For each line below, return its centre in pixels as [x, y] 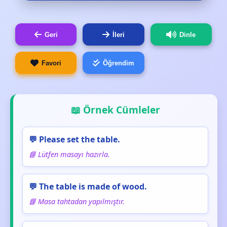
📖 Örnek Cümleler [115, 110]
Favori [52, 63]
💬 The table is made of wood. [88, 186]
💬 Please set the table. [74, 139]
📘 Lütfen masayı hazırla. [69, 154]
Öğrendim [118, 63]
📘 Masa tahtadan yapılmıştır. [77, 201]
